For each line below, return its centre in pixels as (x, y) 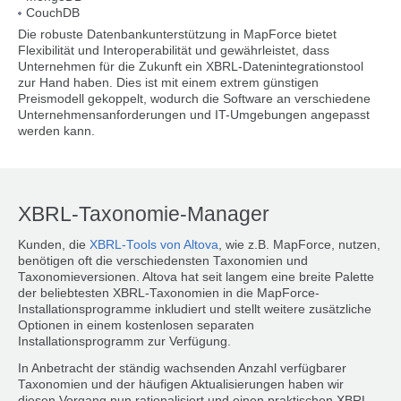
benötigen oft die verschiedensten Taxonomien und (163, 260)
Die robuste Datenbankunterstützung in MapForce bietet (177, 35)
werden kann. (56, 132)
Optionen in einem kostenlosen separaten (136, 325)
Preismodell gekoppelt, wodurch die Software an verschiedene (194, 99)
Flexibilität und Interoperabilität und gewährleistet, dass (174, 51)
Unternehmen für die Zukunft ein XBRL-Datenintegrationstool (191, 67)
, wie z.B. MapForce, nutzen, (299, 244)
